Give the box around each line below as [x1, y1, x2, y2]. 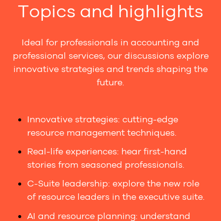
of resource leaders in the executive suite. [27, 191, 205, 203]
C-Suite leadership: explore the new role [27, 178, 200, 189]
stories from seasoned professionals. [27, 159, 185, 171]
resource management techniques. [27, 127, 177, 138]
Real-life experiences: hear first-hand [27, 146, 187, 157]
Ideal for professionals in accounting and [22, 37, 199, 48]
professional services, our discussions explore [12, 50, 209, 61]
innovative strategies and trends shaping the [13, 63, 208, 74]
